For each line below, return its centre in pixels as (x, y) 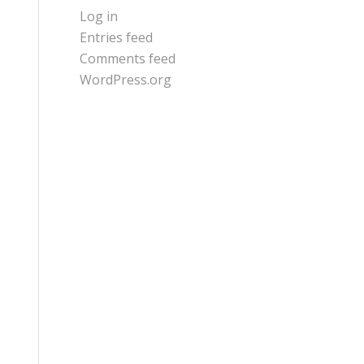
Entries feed (116, 37)
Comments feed (127, 58)
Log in (98, 16)
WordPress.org (125, 79)
